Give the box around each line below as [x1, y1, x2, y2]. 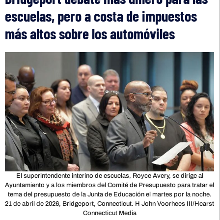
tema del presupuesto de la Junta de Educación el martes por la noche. [7, 191, 212, 198]
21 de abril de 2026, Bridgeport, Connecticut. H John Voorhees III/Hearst [5, 200, 214, 208]
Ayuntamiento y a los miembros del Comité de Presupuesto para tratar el [5, 182, 214, 189]
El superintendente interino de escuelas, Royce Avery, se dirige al [16, 172, 203, 180]
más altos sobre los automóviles [5, 25, 175, 42]
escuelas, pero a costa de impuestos [5, 7, 197, 25]
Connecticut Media [82, 210, 137, 217]
